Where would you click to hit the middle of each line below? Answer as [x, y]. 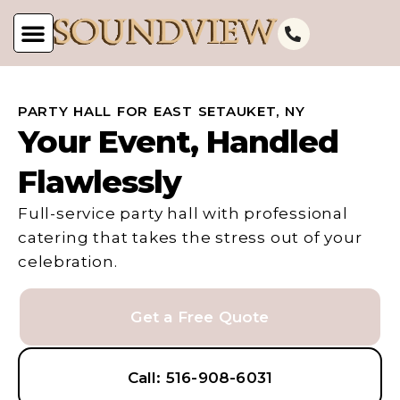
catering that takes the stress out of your [190, 237]
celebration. [68, 262]
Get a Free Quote [200, 317]
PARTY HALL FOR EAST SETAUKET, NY [162, 111]
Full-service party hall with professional [183, 213]
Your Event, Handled [178, 142]
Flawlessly [100, 182]
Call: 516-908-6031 [200, 378]
